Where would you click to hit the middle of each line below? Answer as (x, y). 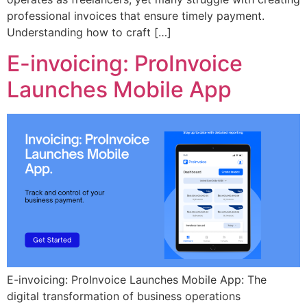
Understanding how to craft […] (89, 33)
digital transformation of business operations (124, 296)
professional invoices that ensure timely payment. (136, 16)
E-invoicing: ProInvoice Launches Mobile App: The (137, 279)
